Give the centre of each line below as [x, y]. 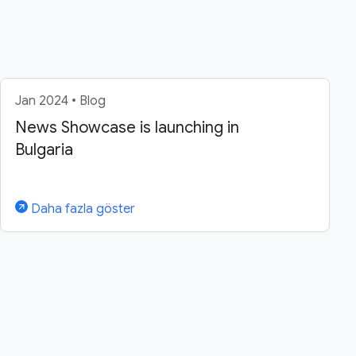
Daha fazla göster [81, 209]
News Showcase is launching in [127, 128]
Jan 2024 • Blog [60, 101]
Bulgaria [44, 150]
